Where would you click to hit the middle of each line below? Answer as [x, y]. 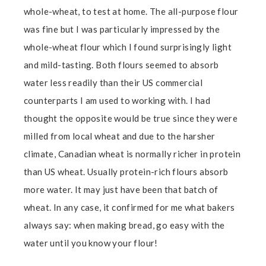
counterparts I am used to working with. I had [117, 101]
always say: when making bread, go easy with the [124, 225]
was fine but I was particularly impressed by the [122, 29]
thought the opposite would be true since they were [131, 118]
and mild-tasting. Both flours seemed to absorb [121, 65]
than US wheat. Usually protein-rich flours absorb [126, 172]
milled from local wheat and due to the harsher [120, 136]
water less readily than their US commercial [113, 83]
